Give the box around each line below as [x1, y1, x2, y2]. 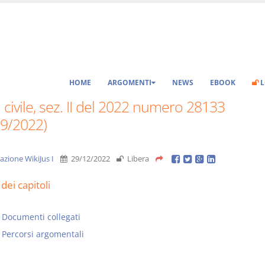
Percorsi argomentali [1, 228, 84, 240]
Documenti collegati [1, 211, 80, 222]
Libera [125, 154, 149, 164]
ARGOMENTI [108, 77, 151, 88]
